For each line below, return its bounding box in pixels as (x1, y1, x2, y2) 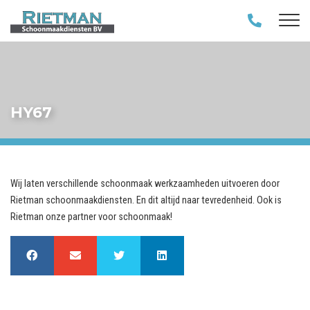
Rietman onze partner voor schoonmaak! (10, 211, 172, 224)
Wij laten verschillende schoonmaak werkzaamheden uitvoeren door (10, 178, 280, 190)
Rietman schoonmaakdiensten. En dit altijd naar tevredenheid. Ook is (10, 194, 282, 207)
